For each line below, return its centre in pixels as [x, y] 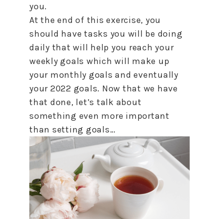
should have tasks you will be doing [106, 33]
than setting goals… [73, 129]
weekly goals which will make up [99, 61]
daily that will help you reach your [102, 47]
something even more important [99, 116]
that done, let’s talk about [86, 102]
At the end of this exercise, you [95, 20]
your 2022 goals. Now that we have [104, 88]
